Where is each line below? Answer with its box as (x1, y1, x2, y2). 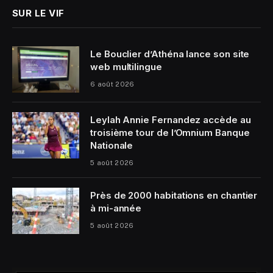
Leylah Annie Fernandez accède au (90, 114, 251, 126)
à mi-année (90, 202, 142, 214)
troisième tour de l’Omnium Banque (90, 127, 250, 139)
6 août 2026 (90, 80, 135, 88)
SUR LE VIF (12, 7, 65, 19)
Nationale (90, 140, 133, 152)
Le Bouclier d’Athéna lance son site (90, 48, 250, 60)
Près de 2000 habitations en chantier (90, 190, 258, 202)
